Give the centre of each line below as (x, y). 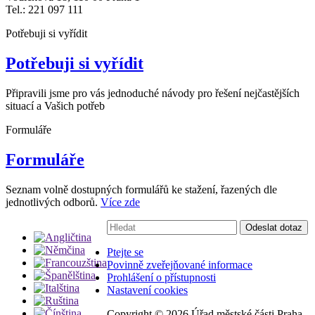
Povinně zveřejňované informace (180, 264)
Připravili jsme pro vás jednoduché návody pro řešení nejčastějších (153, 93)
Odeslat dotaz (274, 227)
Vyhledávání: (135, 225)
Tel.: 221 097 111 (44, 10)
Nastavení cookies (147, 290)
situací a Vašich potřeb (55, 105)
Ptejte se (125, 252)
